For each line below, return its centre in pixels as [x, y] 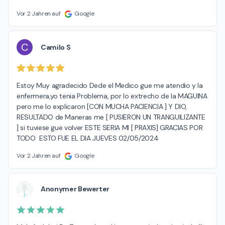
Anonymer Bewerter [75, 189]
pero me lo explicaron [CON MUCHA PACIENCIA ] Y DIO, [102, 106]
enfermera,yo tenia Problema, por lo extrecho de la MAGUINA [112, 96]
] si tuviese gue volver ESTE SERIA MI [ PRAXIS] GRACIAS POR [110, 127]
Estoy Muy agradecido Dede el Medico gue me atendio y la [110, 85]
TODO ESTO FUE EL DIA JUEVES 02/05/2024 [88, 138]
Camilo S [56, 47]
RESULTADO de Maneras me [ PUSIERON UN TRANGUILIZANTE [111, 117]
